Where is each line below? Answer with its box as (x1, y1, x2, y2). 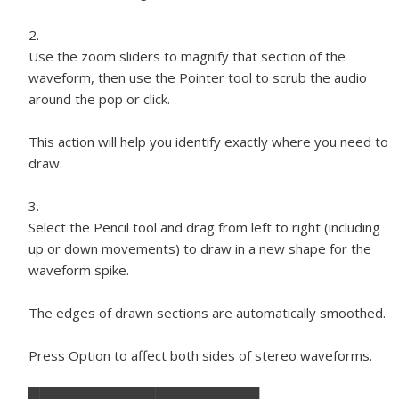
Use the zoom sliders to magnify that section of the (28, 47, 346, 65)
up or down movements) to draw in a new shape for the (28, 240, 371, 257)
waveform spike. (28, 261, 129, 279)
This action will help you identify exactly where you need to (28, 133, 388, 151)
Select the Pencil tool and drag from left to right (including (28, 218, 380, 236)
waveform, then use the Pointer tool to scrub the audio (28, 69, 367, 86)
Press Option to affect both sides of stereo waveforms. (28, 346, 372, 364)
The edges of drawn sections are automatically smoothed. (28, 304, 386, 322)
